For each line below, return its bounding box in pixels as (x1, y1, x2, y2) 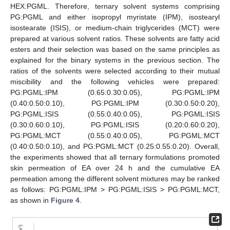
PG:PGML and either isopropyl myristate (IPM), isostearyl (10, 13, 220, 21)
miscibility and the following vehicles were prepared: (10, 78, 220, 86)
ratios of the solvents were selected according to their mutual (10, 67, 220, 75)
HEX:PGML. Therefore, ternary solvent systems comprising (10, 2, 220, 10)
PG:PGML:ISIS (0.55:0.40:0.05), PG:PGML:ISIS (10, 110, 220, 118)
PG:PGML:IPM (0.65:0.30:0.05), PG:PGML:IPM (10, 88, 220, 97)
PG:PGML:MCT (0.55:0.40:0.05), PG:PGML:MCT (10, 131, 220, 140)
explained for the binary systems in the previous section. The (10, 56, 220, 64)
